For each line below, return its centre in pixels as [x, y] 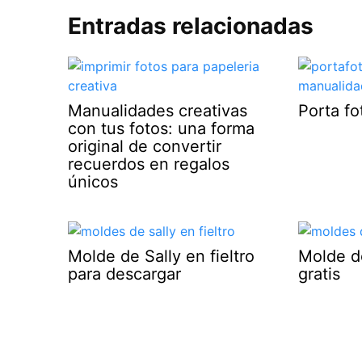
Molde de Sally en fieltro [161, 256]
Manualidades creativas [158, 111]
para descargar [124, 274]
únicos [93, 182]
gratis [320, 274]
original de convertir [145, 146]
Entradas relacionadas [191, 26]
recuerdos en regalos [149, 164]
